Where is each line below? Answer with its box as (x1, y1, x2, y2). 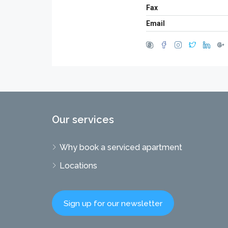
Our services (52, 113, 114, 126)
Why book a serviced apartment (60, 142, 182, 152)
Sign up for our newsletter (63, 198, 162, 208)
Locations (60, 161, 97, 170)
